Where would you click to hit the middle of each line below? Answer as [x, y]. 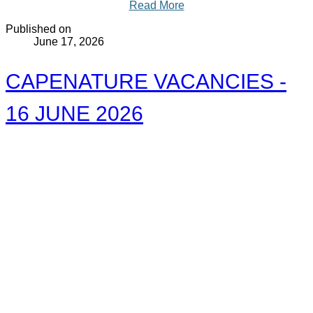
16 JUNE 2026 [74, 114]
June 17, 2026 [69, 42]
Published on [38, 29]
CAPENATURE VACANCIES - [146, 82]
